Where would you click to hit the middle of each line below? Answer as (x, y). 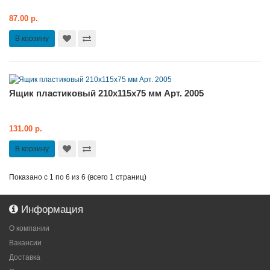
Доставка (25, 257)
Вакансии (25, 243)
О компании (29, 228)
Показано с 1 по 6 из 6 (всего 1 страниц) (78, 177)
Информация (51, 209)
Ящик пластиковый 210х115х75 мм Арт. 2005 (106, 93)
